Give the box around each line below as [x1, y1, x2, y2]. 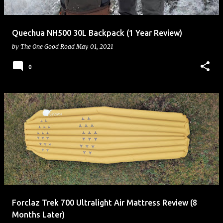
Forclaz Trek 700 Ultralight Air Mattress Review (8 [12, 198, 197, 207]
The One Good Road [20, 43, 75, 50]
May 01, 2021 [76, 43, 113, 50]
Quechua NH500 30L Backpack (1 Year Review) [12, 28, 182, 37]
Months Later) [12, 210, 65, 219]
